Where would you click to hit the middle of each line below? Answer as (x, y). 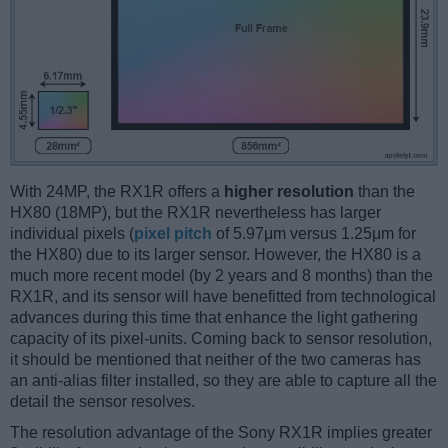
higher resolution (289, 192)
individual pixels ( (72, 234)
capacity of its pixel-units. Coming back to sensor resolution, (221, 339)
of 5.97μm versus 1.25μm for (314, 234)
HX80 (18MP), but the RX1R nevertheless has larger (195, 213)
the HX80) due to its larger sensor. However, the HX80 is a (215, 255)
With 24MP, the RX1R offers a (117, 192)
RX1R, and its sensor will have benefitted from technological (223, 297)
